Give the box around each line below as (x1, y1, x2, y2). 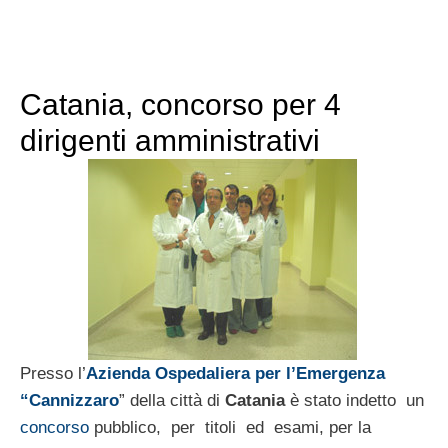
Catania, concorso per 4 (20, 87, 341, 121)
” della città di (119, 390, 225, 410)
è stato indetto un (285, 390, 424, 410)
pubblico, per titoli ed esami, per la (89, 417, 371, 437)
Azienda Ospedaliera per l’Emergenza (86, 363, 385, 383)
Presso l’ (20, 363, 86, 383)
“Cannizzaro (20, 390, 119, 410)
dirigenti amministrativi (20, 123, 320, 157)
